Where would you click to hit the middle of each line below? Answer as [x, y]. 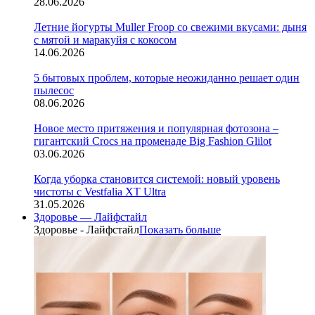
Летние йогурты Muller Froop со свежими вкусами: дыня [170, 27]
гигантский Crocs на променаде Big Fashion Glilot [153, 141]
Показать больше [180, 230]
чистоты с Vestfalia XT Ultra [100, 192]
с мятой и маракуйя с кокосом [105, 40]
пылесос [54, 90]
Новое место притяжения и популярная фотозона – [156, 128]
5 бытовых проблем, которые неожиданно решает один [167, 78]
